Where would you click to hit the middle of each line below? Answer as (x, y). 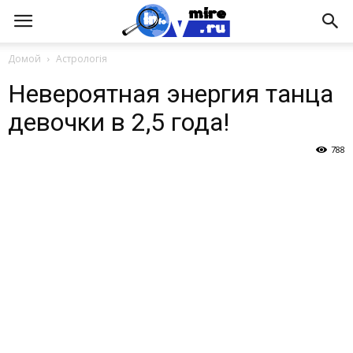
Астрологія (82, 59)
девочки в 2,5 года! (119, 122)
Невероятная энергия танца (171, 94)
